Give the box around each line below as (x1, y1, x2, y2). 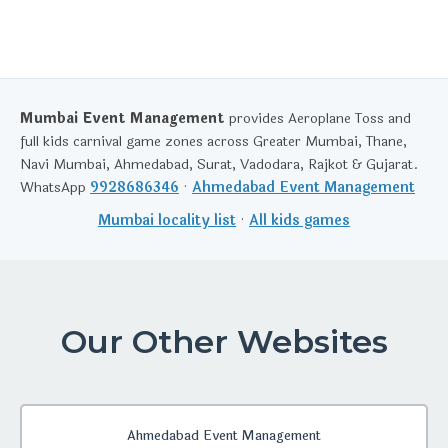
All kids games (249, 210, 350, 232)
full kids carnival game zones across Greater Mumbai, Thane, (20, 131, 407, 153)
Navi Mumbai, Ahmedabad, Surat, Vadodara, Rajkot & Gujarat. (20, 154, 418, 176)
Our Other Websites (60, 322, 388, 362)
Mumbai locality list (98, 210, 236, 232)
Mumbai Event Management (20, 108, 225, 130)
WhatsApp (20, 177, 90, 199)
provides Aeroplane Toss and (225, 108, 411, 130)
